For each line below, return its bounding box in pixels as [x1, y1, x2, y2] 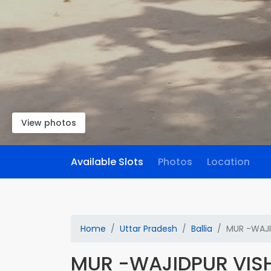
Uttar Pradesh [120, 223, 177, 235]
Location [207, 155, 250, 169]
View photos [21, 117, 76, 129]
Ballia [191, 223, 212, 235]
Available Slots [71, 155, 143, 169]
